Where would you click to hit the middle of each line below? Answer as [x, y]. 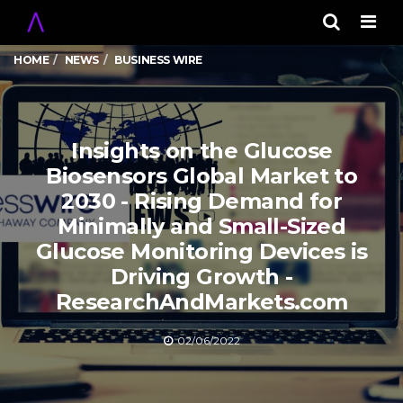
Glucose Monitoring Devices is [201, 251]
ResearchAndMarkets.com [201, 301]
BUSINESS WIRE [159, 60]
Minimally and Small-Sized [202, 226]
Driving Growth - [202, 276]
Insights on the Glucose [202, 150]
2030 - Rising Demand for [202, 201]
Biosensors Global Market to [202, 175]
